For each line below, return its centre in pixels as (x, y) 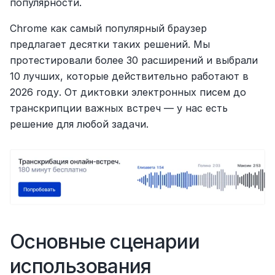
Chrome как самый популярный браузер (108, 28)
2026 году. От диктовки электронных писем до (128, 92)
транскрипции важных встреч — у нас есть (119, 108)
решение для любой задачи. (79, 124)
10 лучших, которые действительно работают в (129, 76)
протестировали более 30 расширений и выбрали (134, 60)
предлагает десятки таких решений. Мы (110, 44)
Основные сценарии (105, 241)
